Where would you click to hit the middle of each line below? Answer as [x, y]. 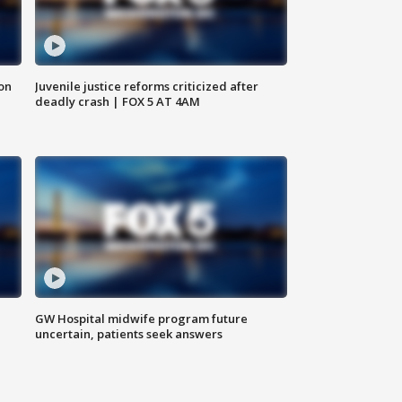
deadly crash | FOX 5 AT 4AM [118, 102]
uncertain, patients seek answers [129, 334]
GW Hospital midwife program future [142, 319]
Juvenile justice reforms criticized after [147, 87]
